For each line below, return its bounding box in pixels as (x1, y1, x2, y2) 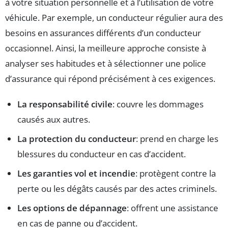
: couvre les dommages (112, 98, 204, 110)
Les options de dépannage (17, 202, 127, 214)
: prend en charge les (136, 133, 218, 145)
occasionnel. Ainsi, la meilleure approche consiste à (5, 42, 206, 54)
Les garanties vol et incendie (17, 167, 135, 180)
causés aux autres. (17, 113, 90, 126)
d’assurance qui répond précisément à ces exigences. (5, 73, 215, 85)
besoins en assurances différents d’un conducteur (5, 27, 201, 39)
